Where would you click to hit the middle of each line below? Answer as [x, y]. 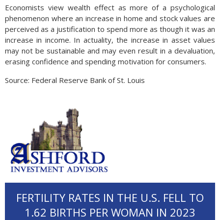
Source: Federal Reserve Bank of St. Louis [75, 80]
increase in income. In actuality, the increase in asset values [110, 40]
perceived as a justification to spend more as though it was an [110, 29]
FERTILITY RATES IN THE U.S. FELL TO [110, 197]
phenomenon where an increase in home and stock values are [110, 18]
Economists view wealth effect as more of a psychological [110, 7]
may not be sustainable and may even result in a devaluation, [110, 51]
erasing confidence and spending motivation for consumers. [106, 61]
